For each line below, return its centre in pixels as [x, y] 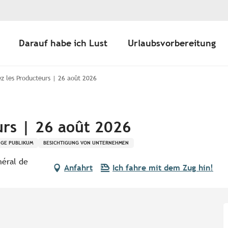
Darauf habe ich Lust [63, 43]
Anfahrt [78, 168]
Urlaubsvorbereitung [172, 43]
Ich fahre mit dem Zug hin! [163, 168]
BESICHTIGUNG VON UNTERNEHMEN [86, 143]
